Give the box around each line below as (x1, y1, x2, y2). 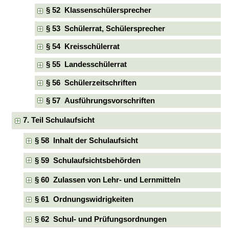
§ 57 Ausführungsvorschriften (46, 97, 155, 105)
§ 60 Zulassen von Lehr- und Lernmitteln (34, 175, 180, 184)
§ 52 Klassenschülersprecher (46, 6, 152, 15)
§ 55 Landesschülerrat (46, 60, 127, 69)
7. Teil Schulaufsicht (23, 116, 95, 125)
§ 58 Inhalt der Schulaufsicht (34, 136, 138, 145)
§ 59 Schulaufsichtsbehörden (34, 156, 141, 165)
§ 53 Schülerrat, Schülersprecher (46, 24, 166, 33)
